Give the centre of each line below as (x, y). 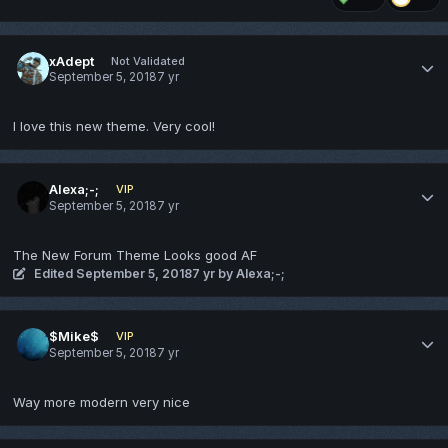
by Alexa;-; (250, 274)
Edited (55, 274)
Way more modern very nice (101, 402)
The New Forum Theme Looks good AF (135, 255)
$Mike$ (74, 336)
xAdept (72, 60)
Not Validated (147, 60)
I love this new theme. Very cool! (114, 126)
